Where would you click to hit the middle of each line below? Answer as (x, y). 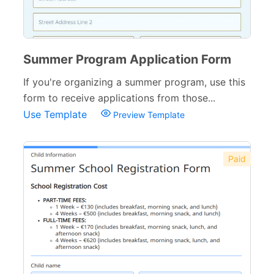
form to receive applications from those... (119, 98)
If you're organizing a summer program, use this (134, 82)
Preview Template (148, 115)
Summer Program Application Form (127, 59)
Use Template (57, 114)
